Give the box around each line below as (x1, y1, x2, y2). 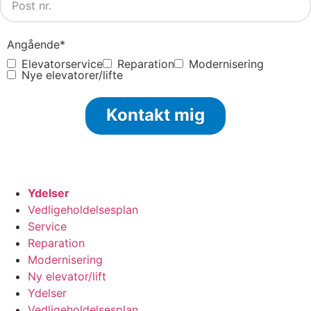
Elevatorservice (22, 56, 103, 71)
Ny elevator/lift (28, 269, 106, 283)
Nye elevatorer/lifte (22, 67, 123, 82)
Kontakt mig (106, 104, 205, 125)
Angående (7, 37, 60, 51)
